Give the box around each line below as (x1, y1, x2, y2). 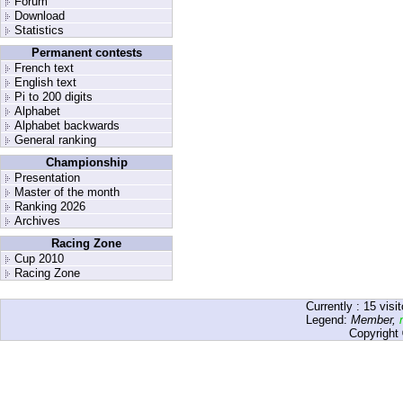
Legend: (305, 313, 351, 327)
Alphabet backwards (14, 119, 120, 132)
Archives (14, 214, 60, 228)
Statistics (14, 23, 64, 37)
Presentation (14, 171, 80, 184)
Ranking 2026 (14, 200, 85, 213)
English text (14, 76, 76, 89)
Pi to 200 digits (14, 90, 93, 103)
